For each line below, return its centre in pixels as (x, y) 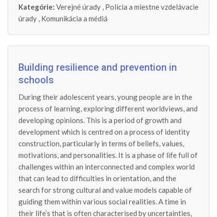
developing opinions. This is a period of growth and (100, 120)
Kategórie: (37, 7)
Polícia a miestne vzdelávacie (152, 7)
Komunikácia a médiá (74, 18)
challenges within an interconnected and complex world (107, 167)
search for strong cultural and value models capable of (105, 190)
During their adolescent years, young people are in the (105, 97)
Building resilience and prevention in (98, 67)
